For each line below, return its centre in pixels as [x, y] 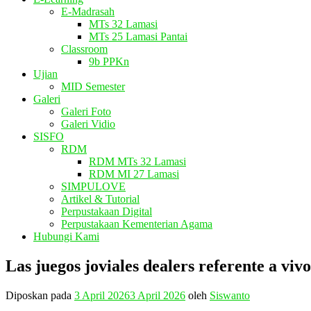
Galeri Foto [86, 111]
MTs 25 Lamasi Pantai [138, 36]
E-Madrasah [88, 11]
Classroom [84, 49]
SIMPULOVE [93, 186]
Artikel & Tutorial [100, 199]
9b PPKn [109, 61]
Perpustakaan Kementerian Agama [137, 224]
